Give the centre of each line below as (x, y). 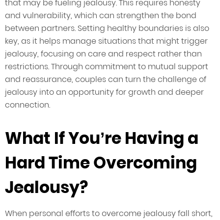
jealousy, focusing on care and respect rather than (103, 54)
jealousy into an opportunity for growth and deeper (104, 92)
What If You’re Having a (102, 138)
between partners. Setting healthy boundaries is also (107, 28)
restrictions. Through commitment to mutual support (107, 67)
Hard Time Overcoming (101, 163)
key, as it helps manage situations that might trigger (106, 41)
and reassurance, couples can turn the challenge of (106, 80)
